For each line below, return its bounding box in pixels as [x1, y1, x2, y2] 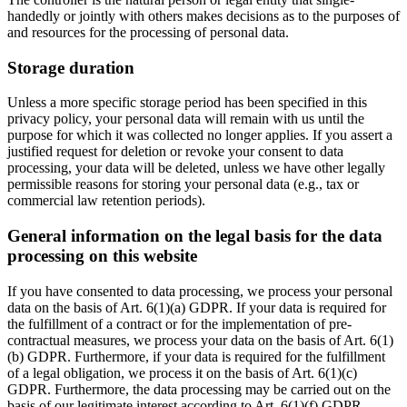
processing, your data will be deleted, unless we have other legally [7, 160, 385, 176]
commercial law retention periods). [7, 193, 205, 209]
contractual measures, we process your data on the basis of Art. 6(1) [7, 332, 393, 348]
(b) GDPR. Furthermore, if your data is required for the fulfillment [7, 348, 385, 364]
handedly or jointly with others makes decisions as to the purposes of [7, 8, 400, 25]
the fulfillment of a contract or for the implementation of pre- [7, 315, 352, 332]
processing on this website [7, 246, 197, 266]
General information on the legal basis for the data [7, 226, 382, 246]
